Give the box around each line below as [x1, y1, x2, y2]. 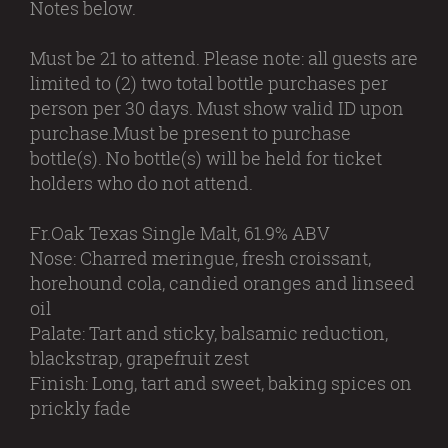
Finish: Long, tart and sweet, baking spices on [30, 371, 412, 395]
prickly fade [30, 396, 131, 420]
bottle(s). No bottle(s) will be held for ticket [30, 146, 382, 170]
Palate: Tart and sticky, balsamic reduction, [30, 321, 388, 345]
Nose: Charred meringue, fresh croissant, [30, 246, 371, 270]
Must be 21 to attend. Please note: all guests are [30, 46, 418, 70]
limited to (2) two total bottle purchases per [30, 71, 388, 95]
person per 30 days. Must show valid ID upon [30, 96, 404, 120]
